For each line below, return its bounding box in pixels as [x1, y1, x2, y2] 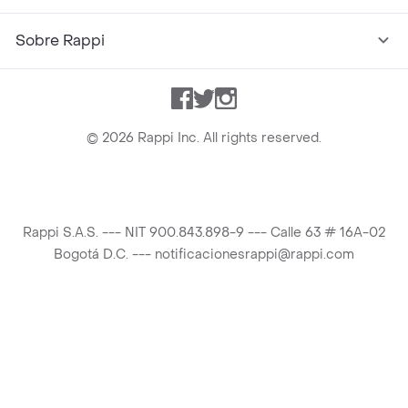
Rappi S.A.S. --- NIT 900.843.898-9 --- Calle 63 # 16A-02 [23, 224, 385, 241]
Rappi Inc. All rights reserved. [134, 129, 321, 147]
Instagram [225, 87, 298, 107]
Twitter [203, 87, 251, 107]
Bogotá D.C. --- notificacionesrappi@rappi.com [54, 246, 354, 263]
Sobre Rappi [15, 31, 105, 50]
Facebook [181, 87, 251, 107]
